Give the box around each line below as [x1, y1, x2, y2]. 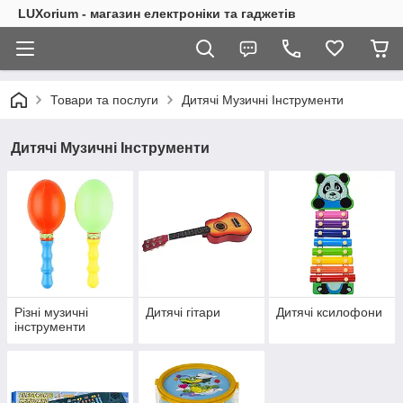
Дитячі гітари [145, 305, 220, 320]
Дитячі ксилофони [276, 305, 383, 320]
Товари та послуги [50, 93, 158, 107]
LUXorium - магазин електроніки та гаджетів [18, 6, 296, 21]
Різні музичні [14, 305, 88, 320]
